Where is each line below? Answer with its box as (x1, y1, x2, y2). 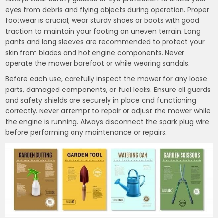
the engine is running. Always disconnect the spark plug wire (5, 117, 210, 127)
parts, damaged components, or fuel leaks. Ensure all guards (5, 85, 211, 95)
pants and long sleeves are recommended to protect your (5, 37, 205, 47)
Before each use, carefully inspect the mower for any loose (5, 74, 208, 84)
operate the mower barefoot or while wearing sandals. (5, 58, 190, 69)
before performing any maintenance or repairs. (5, 127, 167, 138)
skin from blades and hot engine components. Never (5, 48, 185, 58)
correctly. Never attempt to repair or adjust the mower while (5, 106, 211, 116)
